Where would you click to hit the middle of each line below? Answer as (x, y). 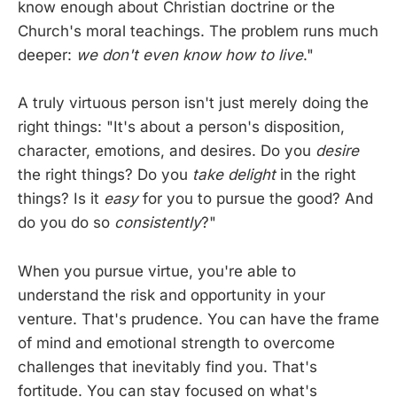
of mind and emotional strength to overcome (176, 343)
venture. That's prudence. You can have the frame (198, 319)
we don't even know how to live (190, 55)
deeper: (47, 55)
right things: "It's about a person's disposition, (181, 127)
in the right (316, 175)
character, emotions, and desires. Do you (167, 151)
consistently (158, 223)
